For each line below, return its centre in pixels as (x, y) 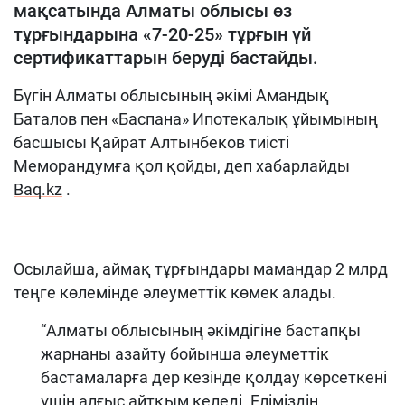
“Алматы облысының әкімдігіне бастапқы (201, 330)
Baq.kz (38, 189)
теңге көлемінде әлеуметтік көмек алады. (175, 292)
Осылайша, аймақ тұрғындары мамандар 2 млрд (201, 269)
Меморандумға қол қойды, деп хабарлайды (182, 166)
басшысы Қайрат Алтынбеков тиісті (151, 142)
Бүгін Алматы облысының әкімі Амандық (171, 95)
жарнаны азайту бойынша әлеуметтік (185, 354)
